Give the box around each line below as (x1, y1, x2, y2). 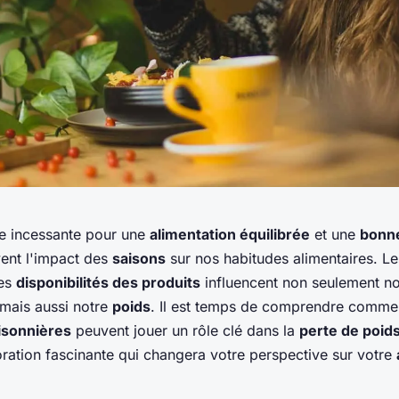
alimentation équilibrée (150, 225, 310, 244)
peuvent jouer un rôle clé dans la (71, 322, 299, 340)
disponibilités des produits (16, 273, 200, 292)
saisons (112, 249, 166, 268)
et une (310, 225, 360, 244)
